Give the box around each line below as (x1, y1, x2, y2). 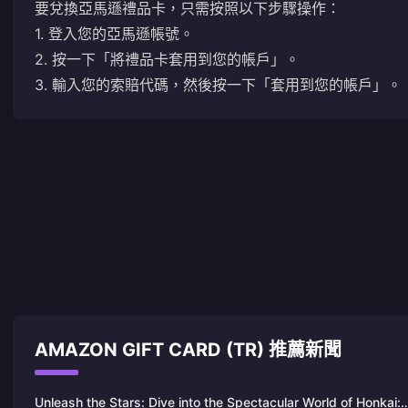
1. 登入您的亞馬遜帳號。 (35, 25, 194, 43)
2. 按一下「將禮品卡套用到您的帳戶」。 (35, 50, 300, 68)
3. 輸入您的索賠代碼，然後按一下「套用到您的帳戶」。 (35, 76, 402, 94)
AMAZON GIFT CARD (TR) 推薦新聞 (35, 339, 342, 361)
